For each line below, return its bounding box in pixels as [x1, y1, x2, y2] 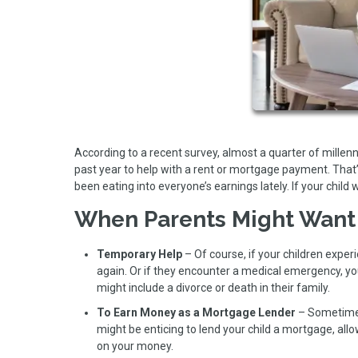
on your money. [97, 340, 173, 353]
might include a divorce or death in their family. [97, 280, 330, 294]
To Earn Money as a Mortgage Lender [97, 306, 296, 320]
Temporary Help [97, 247, 182, 261]
